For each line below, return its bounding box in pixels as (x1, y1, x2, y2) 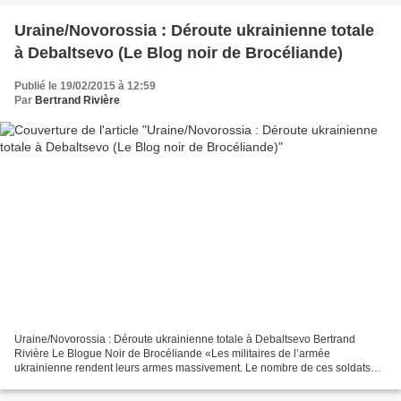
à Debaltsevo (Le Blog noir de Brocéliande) (14, 43, 343, 62)
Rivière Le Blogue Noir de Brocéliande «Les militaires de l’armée (14, 347, 330, 361)
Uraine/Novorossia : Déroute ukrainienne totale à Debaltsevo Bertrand (14, 333, 355, 346)
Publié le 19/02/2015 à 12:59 (14, 79, 156, 92)
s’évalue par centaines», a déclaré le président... (14, 376, 250, 389)
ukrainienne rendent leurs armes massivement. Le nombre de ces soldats (14, 362, 371, 375)
